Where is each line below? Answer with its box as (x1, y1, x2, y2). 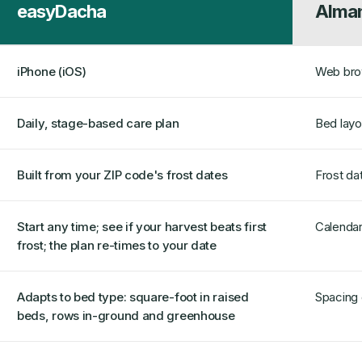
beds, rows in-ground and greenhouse (17, 308, 235, 323)
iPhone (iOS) (17, 64, 86, 79)
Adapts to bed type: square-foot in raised (17, 289, 249, 305)
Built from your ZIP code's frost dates (17, 167, 228, 183)
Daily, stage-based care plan (17, 116, 179, 131)
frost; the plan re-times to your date (17, 238, 217, 253)
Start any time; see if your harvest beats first (17, 219, 267, 234)
